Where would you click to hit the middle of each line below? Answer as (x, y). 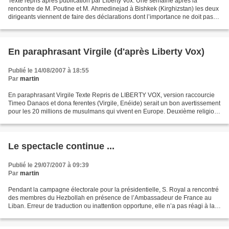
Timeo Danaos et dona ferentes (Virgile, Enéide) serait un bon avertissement (114, 103)
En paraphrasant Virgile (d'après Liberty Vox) (106, 51)
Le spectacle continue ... (61, 146)
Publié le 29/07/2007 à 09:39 (49, 165)
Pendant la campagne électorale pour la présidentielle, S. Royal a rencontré (113, 189)
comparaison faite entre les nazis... (56, 214)
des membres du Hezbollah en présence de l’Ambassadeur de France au (110, 198)
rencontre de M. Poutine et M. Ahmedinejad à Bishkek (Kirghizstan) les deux (113, 8)
